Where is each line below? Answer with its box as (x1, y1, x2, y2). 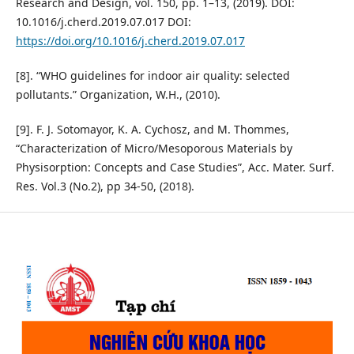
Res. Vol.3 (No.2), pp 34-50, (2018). (15, 179, 194, 194)
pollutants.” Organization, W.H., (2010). (15, 87, 220, 103)
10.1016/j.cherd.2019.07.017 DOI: (15, 14, 191, 30)
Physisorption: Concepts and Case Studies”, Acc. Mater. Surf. (15, 160, 334, 175)
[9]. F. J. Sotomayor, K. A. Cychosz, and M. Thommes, (15, 122, 289, 137)
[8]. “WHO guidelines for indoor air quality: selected (15, 68, 290, 84)
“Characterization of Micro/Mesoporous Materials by (15, 141, 292, 156)
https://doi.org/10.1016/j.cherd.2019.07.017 (15, 33, 245, 49)
